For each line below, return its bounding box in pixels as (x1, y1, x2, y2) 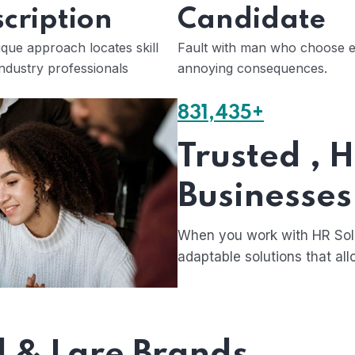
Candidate (177, 6, 326, 34)
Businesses (177, 180, 352, 214)
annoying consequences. (177, 60, 327, 76)
